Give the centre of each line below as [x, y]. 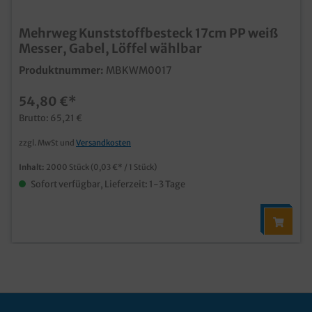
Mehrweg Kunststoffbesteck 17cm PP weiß [148, 33]
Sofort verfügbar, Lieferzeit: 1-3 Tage [107, 184]
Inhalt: [32, 167]
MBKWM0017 [139, 70]
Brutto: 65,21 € [50, 118]
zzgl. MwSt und [47, 143]
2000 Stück [68, 167]
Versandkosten [103, 143]
